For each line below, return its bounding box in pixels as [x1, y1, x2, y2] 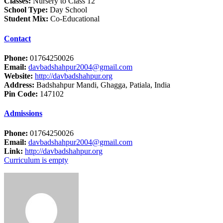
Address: [4, 81, 34, 89]
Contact [4, 34, 31, 43]
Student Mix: [4, 14, 48, 23]
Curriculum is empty [4, 155, 68, 164]
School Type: [4, 5, 48, 14]
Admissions [4, 109, 42, 118]
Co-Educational [48, 14, 100, 23]
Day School [48, 5, 87, 14]
